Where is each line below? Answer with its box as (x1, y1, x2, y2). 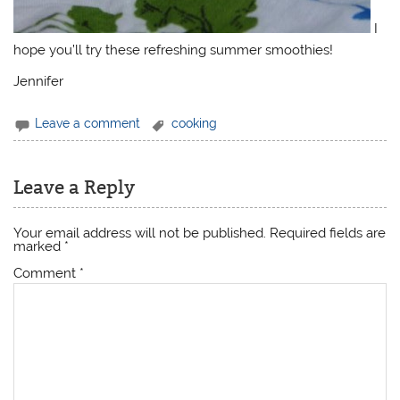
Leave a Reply (13, 176, 136, 200)
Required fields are (270, 225, 387, 242)
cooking (171, 116, 218, 131)
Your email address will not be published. (13, 225, 267, 242)
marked (13, 238, 65, 255)
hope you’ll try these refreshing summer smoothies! (13, 41, 334, 58)
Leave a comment (35, 116, 141, 131)
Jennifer (13, 73, 64, 90)
